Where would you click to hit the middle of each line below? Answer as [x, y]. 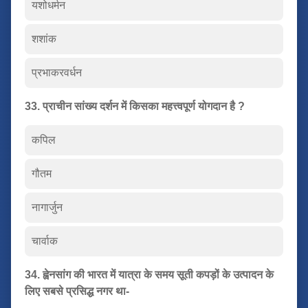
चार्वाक [45, 241]
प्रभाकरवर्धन [57, 72]
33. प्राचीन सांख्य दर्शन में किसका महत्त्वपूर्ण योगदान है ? [135, 106]
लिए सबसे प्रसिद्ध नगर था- [77, 291]
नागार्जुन [47, 207]
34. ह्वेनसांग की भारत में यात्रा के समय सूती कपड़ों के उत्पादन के [149, 274]
